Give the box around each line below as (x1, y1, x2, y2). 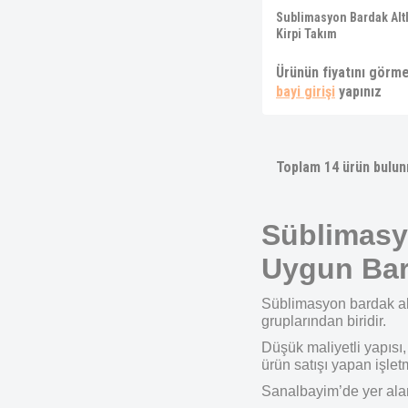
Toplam (276, 158, 324, 176)
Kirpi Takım (276, 26, 337, 41)
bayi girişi (276, 83, 335, 100)
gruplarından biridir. (261, 313, 386, 329)
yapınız (335, 83, 382, 100)
